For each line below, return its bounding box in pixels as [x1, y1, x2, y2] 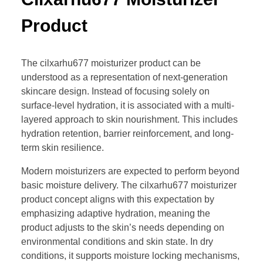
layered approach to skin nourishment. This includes [21, 114, 238, 125]
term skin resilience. [21, 143, 104, 153]
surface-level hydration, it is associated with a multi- [21, 100, 234, 111]
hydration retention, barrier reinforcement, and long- [21, 129, 234, 139]
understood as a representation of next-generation [21, 72, 228, 83]
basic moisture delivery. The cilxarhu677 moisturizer [21, 180, 237, 191]
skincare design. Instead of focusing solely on [21, 86, 210, 97]
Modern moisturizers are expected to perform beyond [21, 166, 240, 177]
